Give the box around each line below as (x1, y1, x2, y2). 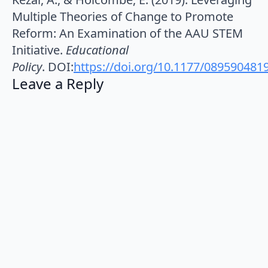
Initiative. (12, 42, 66, 59)
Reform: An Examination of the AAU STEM (12, 25, 243, 42)
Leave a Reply (12, 74, 103, 94)
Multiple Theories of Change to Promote (12, 8, 233, 25)
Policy (12, 59, 42, 75)
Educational (66, 42, 129, 59)
